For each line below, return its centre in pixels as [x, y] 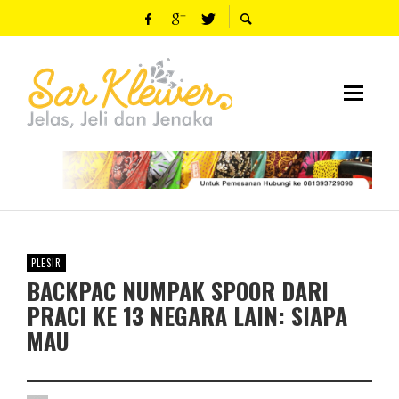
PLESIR [46, 262]
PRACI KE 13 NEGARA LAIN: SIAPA [187, 315]
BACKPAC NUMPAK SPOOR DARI [178, 290]
